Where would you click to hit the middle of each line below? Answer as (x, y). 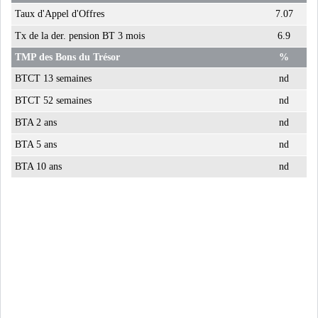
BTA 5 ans (36, 144)
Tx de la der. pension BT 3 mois (80, 35)
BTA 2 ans (36, 122)
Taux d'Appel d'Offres (60, 13)
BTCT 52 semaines (53, 100)
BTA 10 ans (38, 166)
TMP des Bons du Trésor (67, 57)
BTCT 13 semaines (53, 78)
